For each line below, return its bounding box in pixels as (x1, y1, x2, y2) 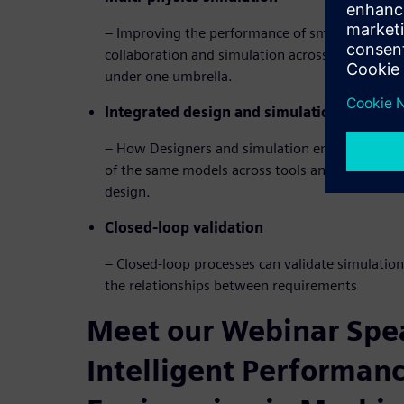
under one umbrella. (105, 68, 233, 86)
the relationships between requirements (105, 277, 357, 295)
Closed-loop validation (105, 219, 263, 237)
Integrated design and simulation (105, 104, 339, 122)
